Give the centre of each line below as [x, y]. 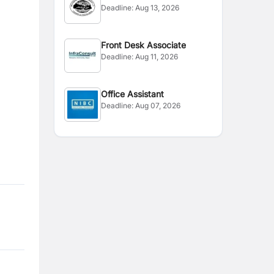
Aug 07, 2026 [158, 106]
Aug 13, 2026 [157, 8]
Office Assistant [133, 94]
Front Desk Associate [144, 45]
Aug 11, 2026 [157, 57]
